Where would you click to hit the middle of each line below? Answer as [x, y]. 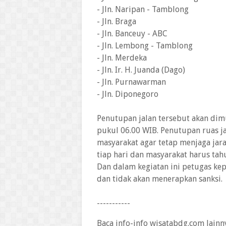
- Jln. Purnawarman [131, 82]
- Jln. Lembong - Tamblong [145, 46]
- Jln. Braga [117, 21]
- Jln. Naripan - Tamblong [143, 9]
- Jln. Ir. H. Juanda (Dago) [141, 70]
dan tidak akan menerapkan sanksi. [160, 179]
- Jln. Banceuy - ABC [132, 34]
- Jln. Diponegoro [128, 94]
